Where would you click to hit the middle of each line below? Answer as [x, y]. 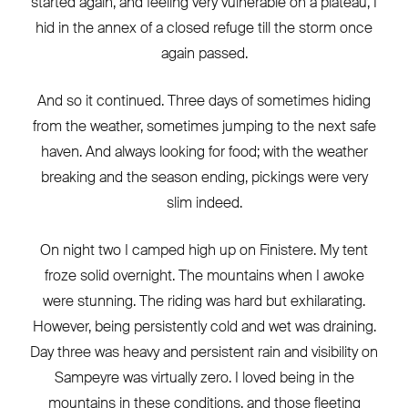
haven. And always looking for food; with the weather [204, 152]
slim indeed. [204, 203]
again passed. [204, 54]
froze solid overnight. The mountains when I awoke [204, 276]
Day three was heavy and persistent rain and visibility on [204, 352]
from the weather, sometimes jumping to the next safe [204, 127]
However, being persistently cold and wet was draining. [204, 327]
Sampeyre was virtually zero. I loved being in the [204, 378]
